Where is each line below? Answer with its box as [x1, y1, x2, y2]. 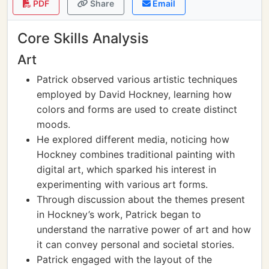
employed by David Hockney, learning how [37, 88, 232, 100]
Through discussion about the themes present [37, 193, 245, 205]
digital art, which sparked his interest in [37, 163, 216, 175]
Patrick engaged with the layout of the [37, 253, 212, 265]
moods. [37, 118, 70, 130]
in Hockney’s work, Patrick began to [37, 208, 201, 220]
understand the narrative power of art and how [37, 223, 251, 235]
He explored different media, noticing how [37, 133, 229, 145]
